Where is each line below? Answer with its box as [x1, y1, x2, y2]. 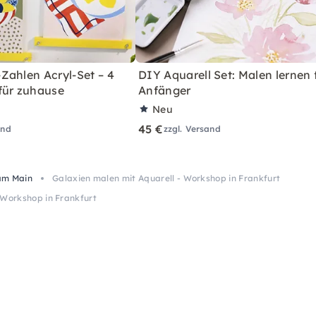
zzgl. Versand [163, 123, 221, 134]
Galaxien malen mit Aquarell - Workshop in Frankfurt [51, 172, 281, 183]
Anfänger [138, 83, 191, 97]
